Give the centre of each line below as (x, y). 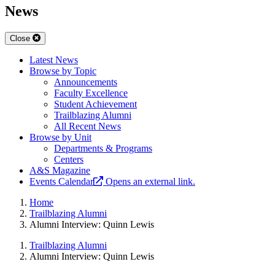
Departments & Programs (103, 149)
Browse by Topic (63, 71)
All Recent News (87, 126)
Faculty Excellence (91, 93)
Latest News (54, 60)
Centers (69, 160)
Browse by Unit (60, 137)
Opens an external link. (150, 182)
